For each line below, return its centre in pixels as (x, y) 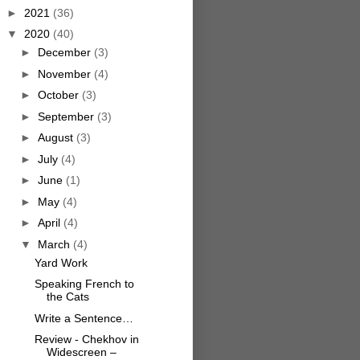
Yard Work (61, 262)
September (67, 116)
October (59, 95)
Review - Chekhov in (86, 340)
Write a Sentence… (84, 318)
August (57, 138)
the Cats (67, 297)
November (65, 74)
